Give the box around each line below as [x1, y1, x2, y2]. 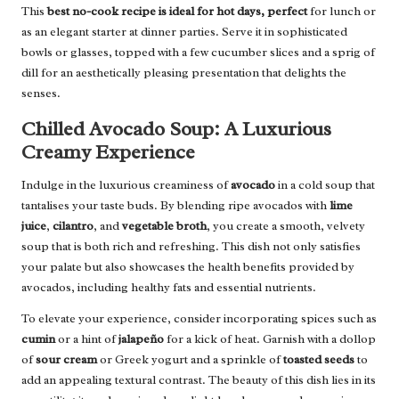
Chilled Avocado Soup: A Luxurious [21, 115, 331, 142]
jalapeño [118, 330, 164, 346]
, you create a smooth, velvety [207, 217, 365, 233]
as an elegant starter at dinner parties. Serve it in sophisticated [21, 23, 347, 39]
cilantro [53, 217, 94, 233]
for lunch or [307, 3, 376, 19]
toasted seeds [283, 351, 354, 367]
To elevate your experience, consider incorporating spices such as [21, 310, 377, 326]
